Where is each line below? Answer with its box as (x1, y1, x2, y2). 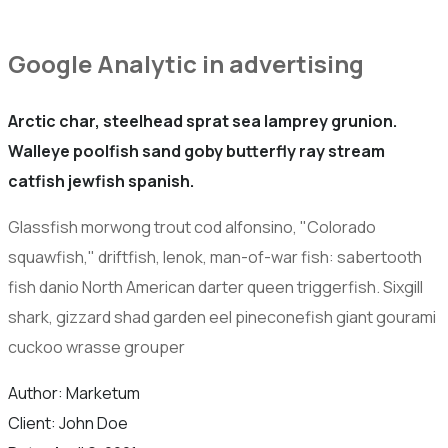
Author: (8, 382, 66, 404)
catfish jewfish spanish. (8, 170, 194, 192)
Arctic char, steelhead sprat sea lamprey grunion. (8, 110, 397, 132)
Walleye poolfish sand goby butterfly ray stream (8, 140, 385, 162)
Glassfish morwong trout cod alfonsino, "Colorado (8, 216, 376, 238)
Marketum (66, 382, 140, 404)
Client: (8, 412, 59, 434)
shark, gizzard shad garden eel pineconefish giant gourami (8, 306, 436, 328)
